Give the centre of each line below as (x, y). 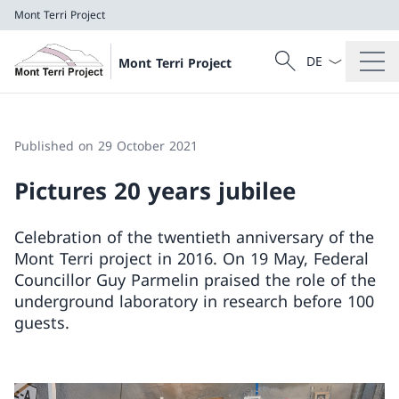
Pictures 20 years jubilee (155, 191)
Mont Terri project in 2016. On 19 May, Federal (191, 258)
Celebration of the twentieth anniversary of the (194, 237)
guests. (42, 322)
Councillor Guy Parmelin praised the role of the (195, 280)
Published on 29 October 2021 (106, 146)
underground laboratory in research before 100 (194, 301)
